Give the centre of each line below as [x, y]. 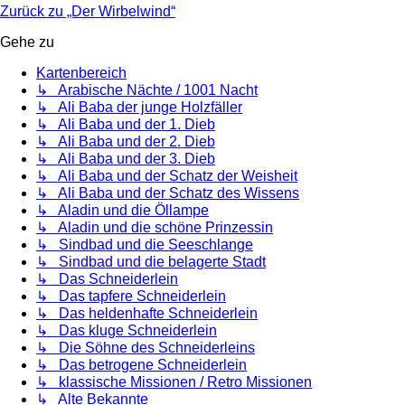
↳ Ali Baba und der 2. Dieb [126, 141]
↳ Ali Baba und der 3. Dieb [126, 158]
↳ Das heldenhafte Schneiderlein [147, 313]
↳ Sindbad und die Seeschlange [145, 244]
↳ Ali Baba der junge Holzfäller [139, 107]
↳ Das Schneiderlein [107, 278]
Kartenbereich [81, 72]
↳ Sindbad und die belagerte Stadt [151, 261]
